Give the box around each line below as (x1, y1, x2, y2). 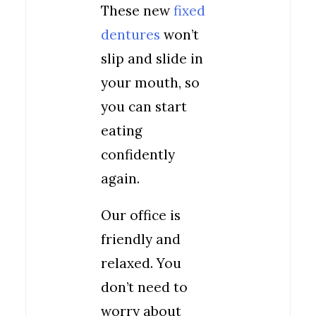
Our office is (101, 207, 181, 224)
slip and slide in (101, 50, 203, 67)
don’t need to (101, 279, 188, 296)
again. (101, 170, 140, 187)
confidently (101, 146, 175, 163)
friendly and (101, 231, 181, 248)
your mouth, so (101, 74, 200, 91)
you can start (101, 98, 187, 115)
